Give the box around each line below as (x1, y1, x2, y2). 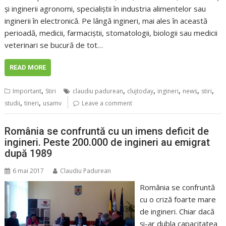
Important (13, 87, 42, 96)
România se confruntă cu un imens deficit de (5, 125, 209, 137)
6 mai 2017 (13, 166, 44, 175)
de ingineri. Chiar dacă (139, 206, 214, 216)
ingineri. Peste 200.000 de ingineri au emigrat (5, 136, 210, 148)
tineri (24, 99, 39, 108)
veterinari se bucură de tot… (5, 40, 103, 50)
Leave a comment (82, 99, 133, 108)
